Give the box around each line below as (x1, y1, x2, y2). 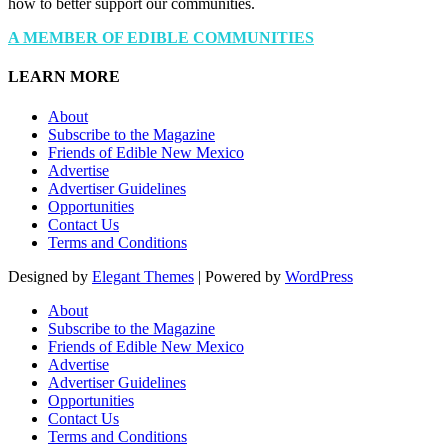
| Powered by (194, 267, 285, 285)
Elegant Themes (92, 267, 194, 285)
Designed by (8, 267, 92, 285)
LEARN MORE (8, 68, 120, 86)
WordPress (285, 267, 353, 285)
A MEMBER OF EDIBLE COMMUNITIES (8, 29, 314, 47)
